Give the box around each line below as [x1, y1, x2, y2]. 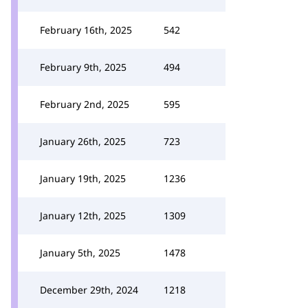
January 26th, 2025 [40, 135, 126, 148]
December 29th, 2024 [40, 283, 138, 296]
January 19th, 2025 [40, 172, 126, 185]
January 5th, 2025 [40, 246, 120, 259]
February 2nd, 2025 [40, 98, 129, 111]
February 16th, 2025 [40, 23, 132, 36]
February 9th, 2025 [40, 60, 126, 74]
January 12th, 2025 [40, 209, 126, 222]
